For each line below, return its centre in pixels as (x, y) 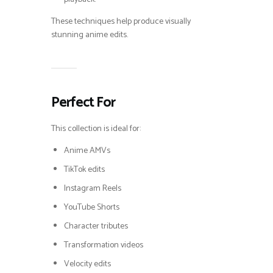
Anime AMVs (87, 151)
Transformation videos (104, 245)
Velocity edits (87, 264)
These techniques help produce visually (121, 21)
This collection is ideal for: (96, 129)
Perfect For (83, 102)
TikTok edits (84, 169)
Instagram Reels (93, 188)
